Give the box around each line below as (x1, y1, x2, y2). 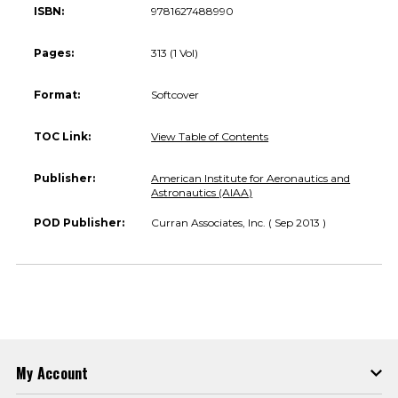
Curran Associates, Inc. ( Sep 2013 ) (151, 215, 327, 229)
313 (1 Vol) (151, 45, 199, 60)
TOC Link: (34, 129, 91, 143)
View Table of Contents (151, 129, 269, 143)
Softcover (151, 87, 200, 101)
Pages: (34, 45, 74, 60)
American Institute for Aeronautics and (151, 171, 351, 185)
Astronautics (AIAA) (151, 185, 253, 199)
